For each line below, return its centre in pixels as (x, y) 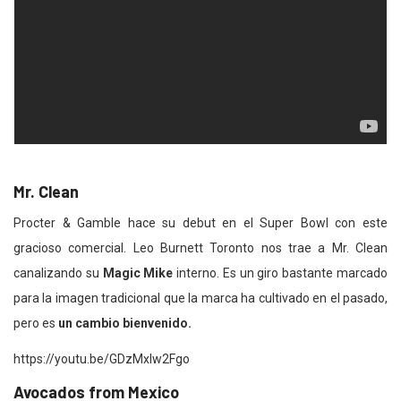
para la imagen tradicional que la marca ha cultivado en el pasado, (200, 299)
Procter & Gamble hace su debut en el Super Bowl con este (200, 223)
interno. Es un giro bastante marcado (281, 273)
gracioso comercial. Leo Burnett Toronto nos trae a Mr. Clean (200, 248)
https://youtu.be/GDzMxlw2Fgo (102, 359)
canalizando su (58, 273)
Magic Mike (138, 273)
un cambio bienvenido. (125, 324)
